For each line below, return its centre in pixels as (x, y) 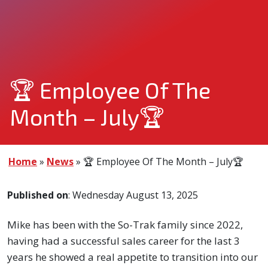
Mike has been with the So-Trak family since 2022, (125, 225)
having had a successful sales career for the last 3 (124, 241)
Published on (38, 195)
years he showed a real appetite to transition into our (133, 257)
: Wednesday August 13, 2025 (133, 195)
